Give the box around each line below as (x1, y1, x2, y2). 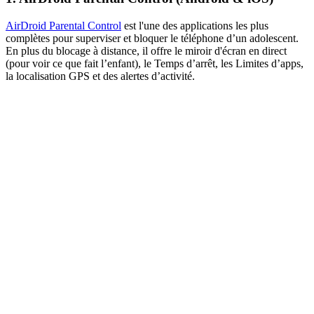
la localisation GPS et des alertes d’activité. (6, 70, 195, 83)
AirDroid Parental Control (6, 20, 121, 32)
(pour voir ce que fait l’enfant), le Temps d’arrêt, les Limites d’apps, (6, 57, 303, 70)
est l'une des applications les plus (121, 20, 268, 32)
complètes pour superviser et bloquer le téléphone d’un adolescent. (6, 32, 299, 45)
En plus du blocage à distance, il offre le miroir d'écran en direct (6, 45, 287, 57)
